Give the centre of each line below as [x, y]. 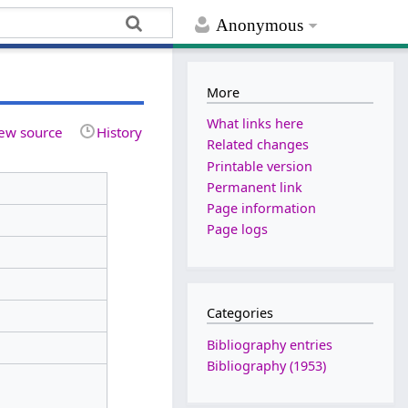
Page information [262, 208]
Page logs [238, 229]
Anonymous [260, 25]
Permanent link [255, 187]
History [120, 132]
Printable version [260, 166]
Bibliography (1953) [267, 366]
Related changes [258, 145]
